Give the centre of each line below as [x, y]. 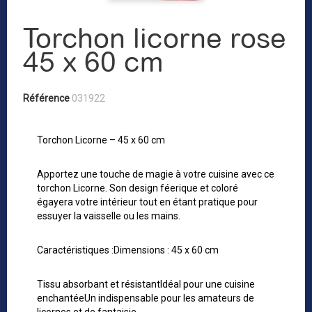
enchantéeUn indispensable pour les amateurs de [146, 298]
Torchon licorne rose [155, 39]
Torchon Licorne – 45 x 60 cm [101, 140]
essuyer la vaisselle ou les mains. [109, 216]
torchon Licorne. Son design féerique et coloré [138, 188]
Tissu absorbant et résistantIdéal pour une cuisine [146, 284]
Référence [46, 99]
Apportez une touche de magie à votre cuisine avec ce [156, 174]
